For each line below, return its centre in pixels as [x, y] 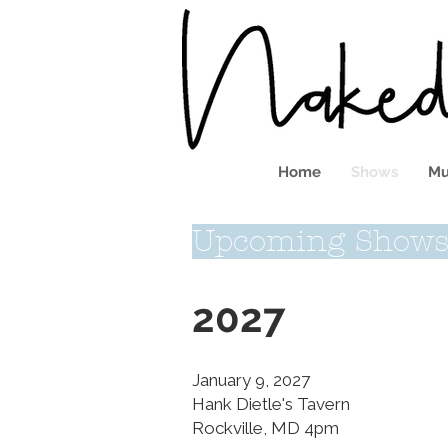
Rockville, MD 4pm [265, 428]
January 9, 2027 [251, 380]
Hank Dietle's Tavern [271, 404]
